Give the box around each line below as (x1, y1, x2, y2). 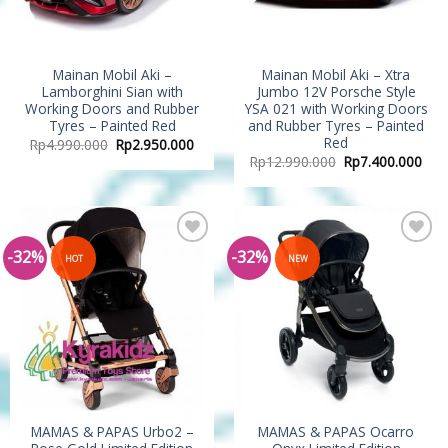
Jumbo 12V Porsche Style (256, 82, 416, 102)
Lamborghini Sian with (41, 82, 183, 102)
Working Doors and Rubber (25, 99, 199, 119)
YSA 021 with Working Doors (244, 99, 428, 119)
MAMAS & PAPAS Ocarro (258, 421, 414, 441)
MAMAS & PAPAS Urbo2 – (30, 421, 194, 441)
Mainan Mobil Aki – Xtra (262, 65, 410, 85)
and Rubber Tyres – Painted (248, 116, 424, 136)
